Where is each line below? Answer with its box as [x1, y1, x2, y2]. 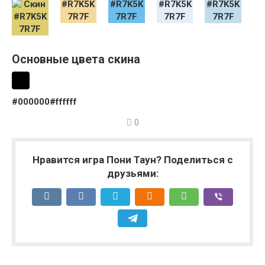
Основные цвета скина [12, 53, 140, 67]
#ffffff [50, 96, 77, 107]
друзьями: [106, 167, 159, 179]
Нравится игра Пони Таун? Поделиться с [32, 154, 233, 166]
